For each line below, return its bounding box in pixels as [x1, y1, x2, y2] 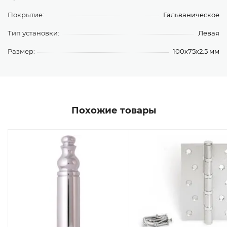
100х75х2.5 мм [173, 47, 219, 55]
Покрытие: [8, 11, 44, 19]
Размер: [8, 47, 35, 55]
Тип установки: [8, 29, 59, 37]
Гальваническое [163, 11, 219, 19]
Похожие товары [71, 105, 156, 116]
